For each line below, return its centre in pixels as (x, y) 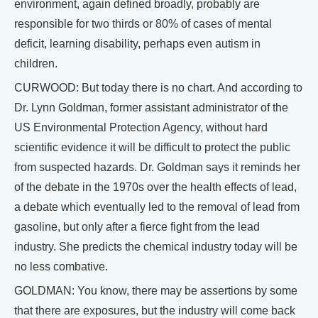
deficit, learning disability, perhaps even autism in (137, 44)
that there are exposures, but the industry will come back (155, 311)
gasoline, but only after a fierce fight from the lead (137, 227)
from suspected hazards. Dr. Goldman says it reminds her (157, 167)
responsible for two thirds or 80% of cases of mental (143, 24)
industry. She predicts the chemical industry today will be (156, 247)
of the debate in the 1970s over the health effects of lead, (155, 187)
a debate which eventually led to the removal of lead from (157, 207)
